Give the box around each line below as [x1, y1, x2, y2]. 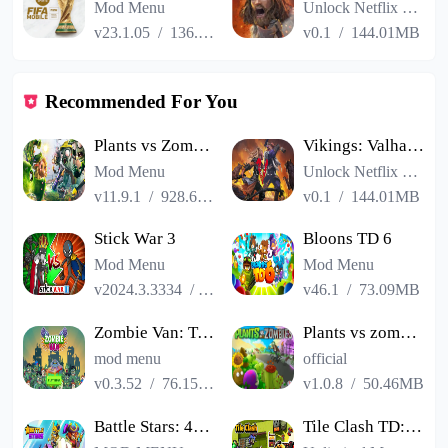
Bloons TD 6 [303, 229, 393, 249]
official [303, 349, 348, 367]
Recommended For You [45, 91, 239, 113]
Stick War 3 [94, 229, 177, 249]
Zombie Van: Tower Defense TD [197, 323, 215, 343]
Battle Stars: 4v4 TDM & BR [193, 416, 211, 436]
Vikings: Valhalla [407, 135, 425, 155]
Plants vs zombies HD [400, 323, 418, 343]
